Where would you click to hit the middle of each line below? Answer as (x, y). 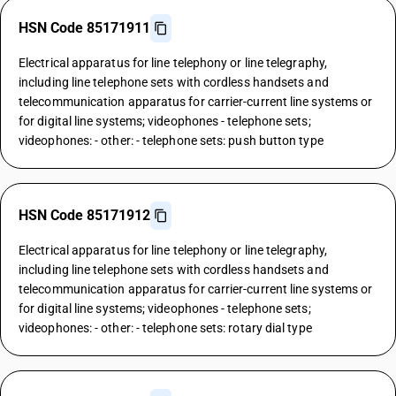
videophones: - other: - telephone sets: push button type (171, 141)
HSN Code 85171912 (84, 215)
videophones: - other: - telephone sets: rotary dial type (165, 328)
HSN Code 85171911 (84, 28)
